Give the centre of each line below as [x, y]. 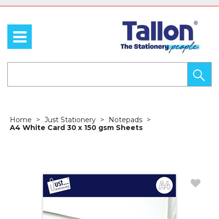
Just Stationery [70, 120]
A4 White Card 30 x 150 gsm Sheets [76, 128]
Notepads [125, 120]
